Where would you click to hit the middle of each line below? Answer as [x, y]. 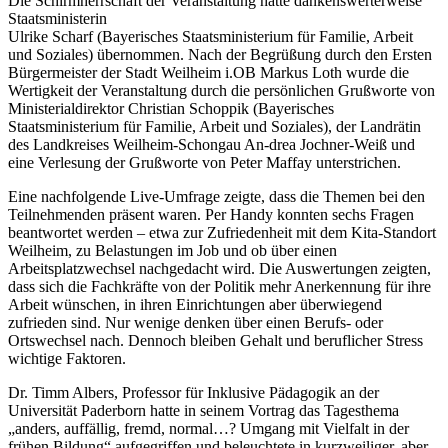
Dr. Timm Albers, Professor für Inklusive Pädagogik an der [193, 392]
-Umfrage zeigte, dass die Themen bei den [292, 196]
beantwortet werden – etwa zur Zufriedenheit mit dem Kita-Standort [222, 232]
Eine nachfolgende [69, 196]
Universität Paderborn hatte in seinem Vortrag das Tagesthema [203, 410]
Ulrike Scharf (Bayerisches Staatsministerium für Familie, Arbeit [210, 36]
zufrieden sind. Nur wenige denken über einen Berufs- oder [195, 322]
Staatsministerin [57, 18]
